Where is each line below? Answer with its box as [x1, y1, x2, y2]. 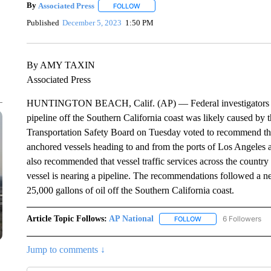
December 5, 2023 [62, 18, 122, 27]
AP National [108, 214, 154, 223]
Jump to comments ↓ [26, 244, 105, 255]
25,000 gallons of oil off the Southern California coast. [26, 185, 234, 195]
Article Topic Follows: [26, 214, 107, 223]
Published [26, 18, 59, 27]
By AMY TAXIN [26, 60, 95, 70]
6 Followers [222, 214, 261, 223]
